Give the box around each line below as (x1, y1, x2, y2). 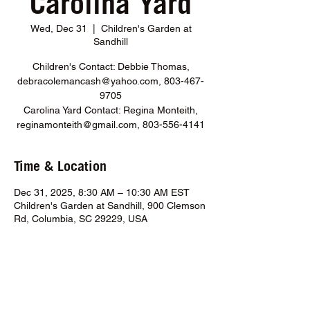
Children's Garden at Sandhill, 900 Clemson (14, 200, 206, 211)
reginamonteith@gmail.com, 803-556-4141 (17, 119, 205, 130)
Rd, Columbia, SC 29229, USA (14, 213, 147, 224)
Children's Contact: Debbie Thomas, (32, 61, 190, 72)
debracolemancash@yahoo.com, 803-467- (17, 75, 204, 86)
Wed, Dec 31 (30, 23, 87, 34)
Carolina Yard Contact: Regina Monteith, (24, 104, 198, 116)
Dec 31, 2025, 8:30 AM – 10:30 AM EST (14, 187, 190, 198)
